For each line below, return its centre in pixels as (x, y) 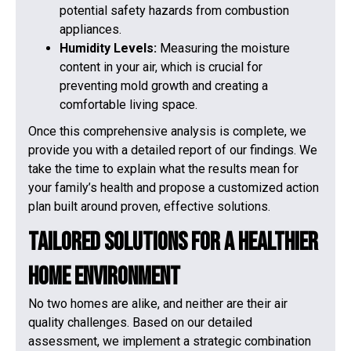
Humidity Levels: (110, 48)
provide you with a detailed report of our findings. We (173, 150)
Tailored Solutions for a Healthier (173, 242)
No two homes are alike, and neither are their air (158, 303)
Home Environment (104, 277)
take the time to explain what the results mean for (163, 168)
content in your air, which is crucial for (161, 67)
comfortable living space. (128, 104)
